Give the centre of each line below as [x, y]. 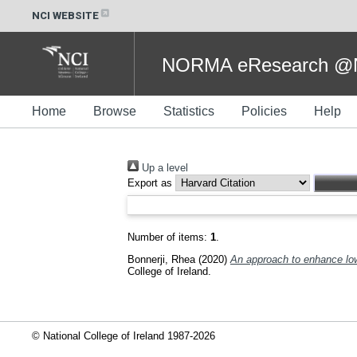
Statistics [189, 111]
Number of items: [169, 237]
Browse [115, 111]
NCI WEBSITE [65, 15]
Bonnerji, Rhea [161, 259]
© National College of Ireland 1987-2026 [124, 335]
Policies [264, 111]
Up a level [163, 168]
